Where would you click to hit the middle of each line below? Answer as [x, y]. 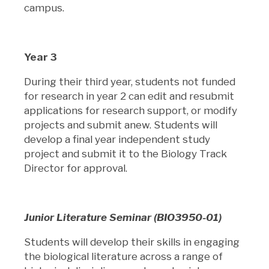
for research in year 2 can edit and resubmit [129, 96]
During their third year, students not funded [130, 81]
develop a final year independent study [117, 139]
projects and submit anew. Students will [121, 125]
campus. [45, 8]
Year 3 [41, 57]
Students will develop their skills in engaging [132, 242]
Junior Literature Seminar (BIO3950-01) [123, 217]
